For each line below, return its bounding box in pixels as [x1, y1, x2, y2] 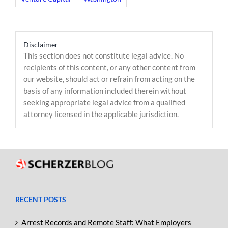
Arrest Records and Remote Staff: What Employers [21, 218, 191, 227]
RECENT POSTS [15, 195, 66, 204]
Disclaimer [23, 40, 58, 49]
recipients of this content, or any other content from [23, 63, 195, 72]
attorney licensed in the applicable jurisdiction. [23, 109, 179, 119]
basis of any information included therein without [23, 86, 186, 95]
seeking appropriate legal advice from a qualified [23, 98, 185, 107]
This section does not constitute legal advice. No [23, 51, 184, 60]
